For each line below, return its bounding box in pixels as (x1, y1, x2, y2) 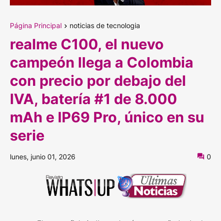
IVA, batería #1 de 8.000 (10, 90, 177, 108)
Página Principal (10, 21, 62, 30)
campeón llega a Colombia (10, 53, 193, 71)
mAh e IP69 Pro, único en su (10, 108, 204, 126)
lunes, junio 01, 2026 (10, 152, 75, 161)
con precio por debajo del (10, 72, 186, 89)
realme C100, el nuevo (10, 35, 164, 53)
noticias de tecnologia (70, 21, 140, 30)
